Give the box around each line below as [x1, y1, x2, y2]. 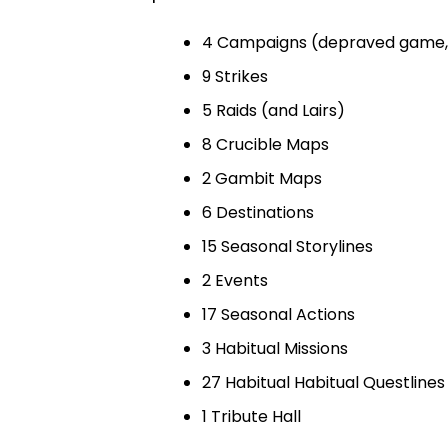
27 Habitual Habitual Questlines [202, 371, 445, 395]
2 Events [202, 269, 268, 293]
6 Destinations [202, 201, 314, 225]
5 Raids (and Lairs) [202, 99, 345, 123]
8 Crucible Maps [202, 133, 329, 157]
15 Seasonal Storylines [202, 235, 373, 259]
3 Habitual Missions [202, 337, 348, 361]
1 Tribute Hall [202, 405, 301, 429]
